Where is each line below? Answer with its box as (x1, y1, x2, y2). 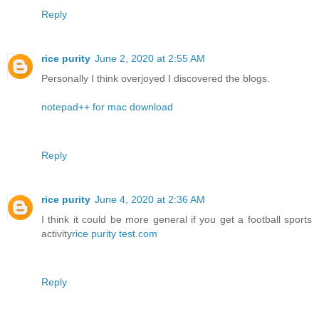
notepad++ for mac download (41, 100, 173, 113)
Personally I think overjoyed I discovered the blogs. (41, 72, 270, 84)
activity (41, 227, 72, 239)
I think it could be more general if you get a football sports (41, 213, 312, 225)
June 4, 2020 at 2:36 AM (95, 193, 205, 205)
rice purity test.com (72, 227, 157, 239)
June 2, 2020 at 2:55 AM (95, 52, 205, 64)
